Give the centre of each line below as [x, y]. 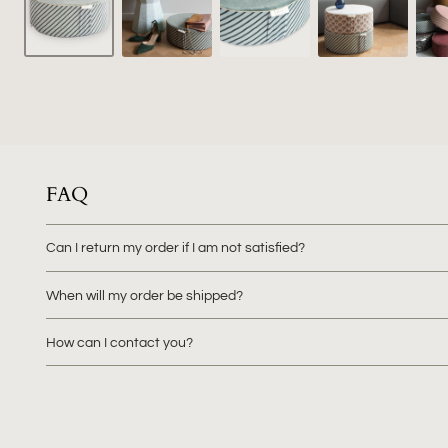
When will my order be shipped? [144, 295]
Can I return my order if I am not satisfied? [175, 248]
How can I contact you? [119, 342]
